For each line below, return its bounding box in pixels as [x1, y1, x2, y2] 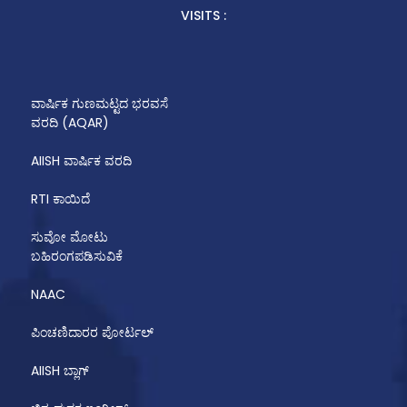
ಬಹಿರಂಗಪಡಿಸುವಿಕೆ [30, 246, 123, 265]
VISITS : [181, 6, 226, 25]
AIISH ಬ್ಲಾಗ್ [30, 361, 89, 380]
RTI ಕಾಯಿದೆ [30, 189, 90, 208]
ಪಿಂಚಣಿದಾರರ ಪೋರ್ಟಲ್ [30, 323, 154, 342]
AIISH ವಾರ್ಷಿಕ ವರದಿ [30, 151, 132, 170]
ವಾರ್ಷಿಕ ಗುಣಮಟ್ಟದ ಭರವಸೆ [30, 94, 168, 113]
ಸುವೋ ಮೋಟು [30, 227, 108, 246]
